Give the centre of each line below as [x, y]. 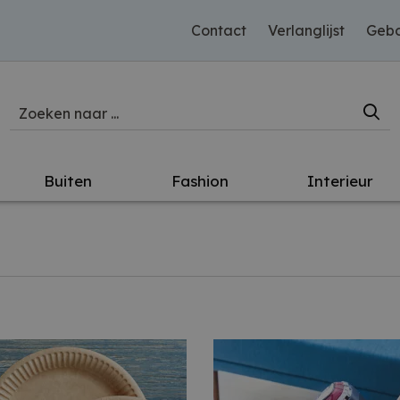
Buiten [67, 181]
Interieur [341, 181]
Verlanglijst [306, 30]
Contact [219, 30]
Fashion [200, 181]
